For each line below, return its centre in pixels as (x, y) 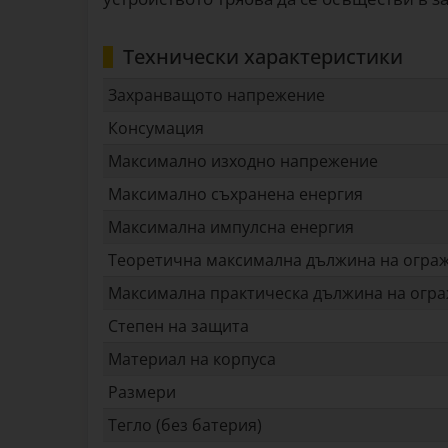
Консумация (156, 128)
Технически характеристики (263, 57)
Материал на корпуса (192, 359)
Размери (142, 392)
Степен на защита (178, 326)
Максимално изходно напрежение (243, 161)
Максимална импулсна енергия (231, 227)
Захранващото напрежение (216, 95)
